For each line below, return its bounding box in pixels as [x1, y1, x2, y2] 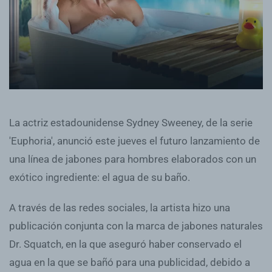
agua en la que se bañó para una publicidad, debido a [9, 256, 250, 268]
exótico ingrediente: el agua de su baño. [9, 171, 190, 183]
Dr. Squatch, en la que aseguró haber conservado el [9, 237, 242, 250]
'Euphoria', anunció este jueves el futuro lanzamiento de [9, 134, 260, 147]
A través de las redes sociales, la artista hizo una [9, 201, 230, 214]
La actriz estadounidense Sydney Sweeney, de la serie [9, 116, 253, 129]
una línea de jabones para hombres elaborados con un [9, 152, 256, 165]
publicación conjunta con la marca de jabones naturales [9, 219, 263, 232]
